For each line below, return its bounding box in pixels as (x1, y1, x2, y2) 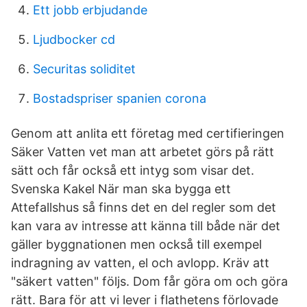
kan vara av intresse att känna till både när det (11, 219, 280, 233)
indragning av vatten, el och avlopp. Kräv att (11, 256, 269, 270)
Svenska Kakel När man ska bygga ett (11, 182, 231, 196)
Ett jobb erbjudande (33, 3, 147, 17)
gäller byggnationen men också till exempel (11, 237, 262, 251)
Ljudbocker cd (33, 32, 115, 47)
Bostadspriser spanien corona (33, 91, 206, 106)
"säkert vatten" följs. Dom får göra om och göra (11, 274, 288, 288)
